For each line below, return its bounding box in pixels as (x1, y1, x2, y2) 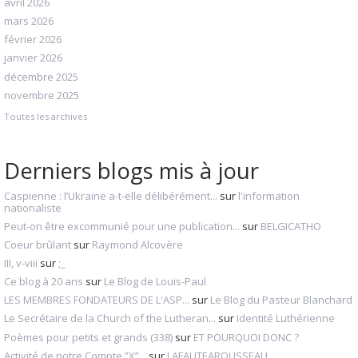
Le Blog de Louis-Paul (104, 274, 206, 289)
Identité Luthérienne (237, 311, 335, 326)
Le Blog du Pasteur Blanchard (210, 292, 352, 308)
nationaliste (4, 200, 62, 215)
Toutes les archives (4, 109, 87, 122)
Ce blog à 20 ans (4, 274, 83, 289)
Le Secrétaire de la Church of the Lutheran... (4, 311, 216, 326)
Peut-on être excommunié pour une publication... (4, 218, 240, 233)
